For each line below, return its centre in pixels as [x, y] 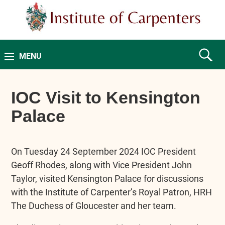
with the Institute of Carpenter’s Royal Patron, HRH [112, 192]
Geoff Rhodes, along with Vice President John [102, 165]
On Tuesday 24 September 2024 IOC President [104, 151]
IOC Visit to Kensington [106, 98]
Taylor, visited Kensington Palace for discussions [107, 178]
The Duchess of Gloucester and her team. [94, 205]
